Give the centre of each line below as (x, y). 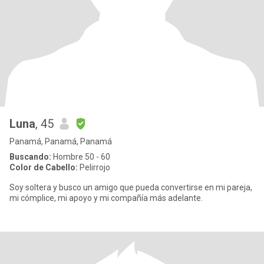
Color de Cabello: (44, 167)
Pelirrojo (94, 167)
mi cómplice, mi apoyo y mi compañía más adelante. (106, 198)
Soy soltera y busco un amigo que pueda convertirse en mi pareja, (131, 187)
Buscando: (30, 157)
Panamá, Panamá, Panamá (61, 141)
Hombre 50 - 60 (81, 157)
